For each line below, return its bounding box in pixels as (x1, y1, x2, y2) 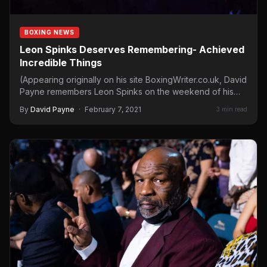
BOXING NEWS (24, 28, 74, 36)
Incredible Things (20, 56, 102, 69)
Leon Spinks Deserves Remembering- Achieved (20, 43, 244, 55)
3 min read (216, 105, 247, 113)
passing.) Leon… (20, 98, 84, 108)
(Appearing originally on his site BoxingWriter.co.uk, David (20, 74, 247, 85)
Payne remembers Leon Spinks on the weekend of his (20, 86, 234, 97)
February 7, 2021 (85, 104, 141, 114)
